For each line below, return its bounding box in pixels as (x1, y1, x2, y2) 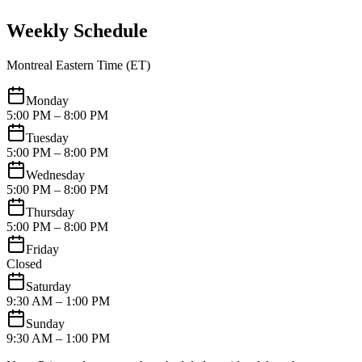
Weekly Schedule (6, 19, 148, 41)
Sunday (26, 316, 65, 330)
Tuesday (26, 130, 69, 145)
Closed (6, 256, 42, 271)
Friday (26, 242, 59, 256)
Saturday (26, 279, 71, 293)
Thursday (26, 204, 74, 219)
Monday (26, 93, 69, 107)
